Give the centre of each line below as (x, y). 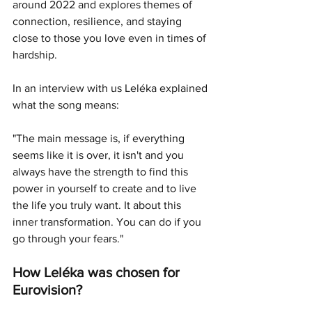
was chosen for (134, 272)
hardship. (38, 54)
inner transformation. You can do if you (108, 221)
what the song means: (66, 104)
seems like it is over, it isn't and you (100, 155)
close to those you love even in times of (111, 38)
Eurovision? (47, 289)
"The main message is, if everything (100, 138)
